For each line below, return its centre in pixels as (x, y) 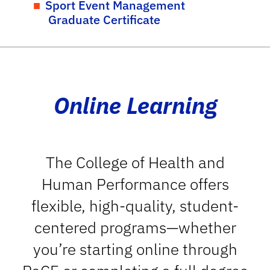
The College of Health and (135, 162)
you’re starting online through (135, 249)
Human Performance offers (135, 184)
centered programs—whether (135, 227)
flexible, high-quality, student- (135, 206)
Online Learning (135, 105)
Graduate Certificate (104, 20)
